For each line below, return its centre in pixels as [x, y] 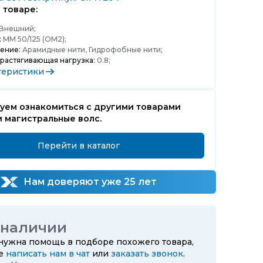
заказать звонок [147, 254]
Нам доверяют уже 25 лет [89, 182]
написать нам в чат [48, 254]
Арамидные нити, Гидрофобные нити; [92, 50]
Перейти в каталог [79, 146]
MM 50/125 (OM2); [34, 39]
